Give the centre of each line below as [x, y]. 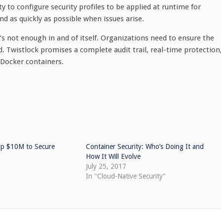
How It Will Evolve [113, 156]
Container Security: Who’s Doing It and [145, 147]
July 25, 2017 [106, 166]
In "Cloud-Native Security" [126, 176]
